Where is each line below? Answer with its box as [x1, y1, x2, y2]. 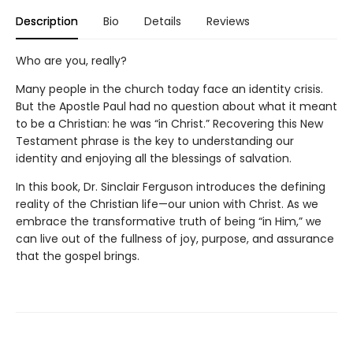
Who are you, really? [16, 53, 127, 69]
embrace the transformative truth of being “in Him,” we [16, 214, 321, 229]
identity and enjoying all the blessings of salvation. [16, 150, 292, 166]
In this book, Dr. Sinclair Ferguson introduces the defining [16, 179, 325, 195]
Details [144, 13, 181, 29]
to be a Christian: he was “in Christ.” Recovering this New [16, 116, 323, 132]
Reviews [206, 13, 250, 29]
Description [16, 13, 78, 29]
